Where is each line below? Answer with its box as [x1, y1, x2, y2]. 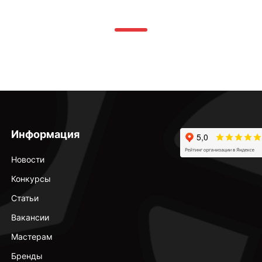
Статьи [11, 193, 39, 203]
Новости [11, 154, 44, 164]
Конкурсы [11, 174, 51, 184]
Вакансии [11, 212, 49, 222]
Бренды [11, 251, 43, 261]
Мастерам [11, 232, 53, 242]
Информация [11, 128, 80, 140]
